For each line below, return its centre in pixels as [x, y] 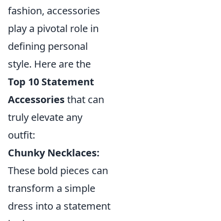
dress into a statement [59, 206]
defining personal [48, 46]
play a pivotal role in [53, 29]
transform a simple [52, 188]
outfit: [21, 135]
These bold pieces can [58, 171]
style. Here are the [49, 64]
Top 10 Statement [51, 82]
